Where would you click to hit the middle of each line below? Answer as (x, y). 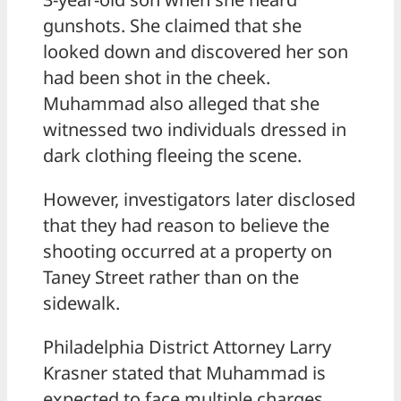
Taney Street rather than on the (171, 277)
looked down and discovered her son (196, 52)
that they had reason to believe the (186, 226)
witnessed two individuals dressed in (195, 130)
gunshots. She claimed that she (172, 26)
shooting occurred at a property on (188, 252)
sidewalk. (81, 303)
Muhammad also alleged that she (181, 104)
